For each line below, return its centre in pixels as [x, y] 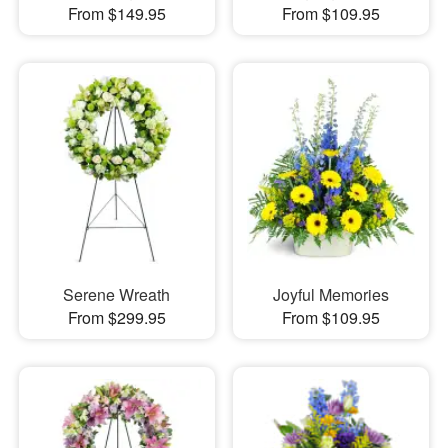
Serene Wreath [117, 294]
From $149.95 [116, 14]
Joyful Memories [330, 294]
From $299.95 [116, 317]
